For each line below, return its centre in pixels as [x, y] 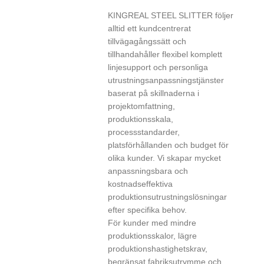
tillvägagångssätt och [147, 41]
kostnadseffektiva [141, 184]
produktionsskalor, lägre [153, 235]
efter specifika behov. [148, 209]
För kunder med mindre [152, 222]
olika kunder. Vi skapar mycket [165, 158]
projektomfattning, [142, 106]
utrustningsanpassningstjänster [166, 80]
